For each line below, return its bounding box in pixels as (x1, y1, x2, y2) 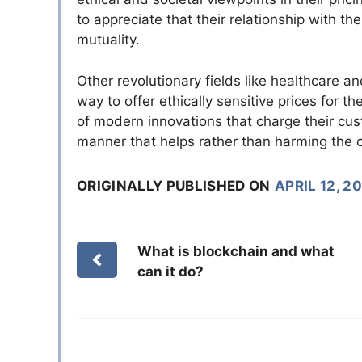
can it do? (137, 263, 204, 280)
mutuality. (77, 32, 140, 48)
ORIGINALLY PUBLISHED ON (77, 177, 271, 194)
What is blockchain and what (137, 242, 335, 259)
